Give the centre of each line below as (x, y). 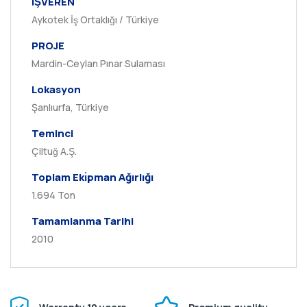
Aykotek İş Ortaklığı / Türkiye (95, 20)
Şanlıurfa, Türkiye (70, 107)
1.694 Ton (53, 195)
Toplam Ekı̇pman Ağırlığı (93, 177)
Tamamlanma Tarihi (83, 221)
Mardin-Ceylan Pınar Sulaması (98, 63)
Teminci (52, 133)
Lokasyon (56, 89)
